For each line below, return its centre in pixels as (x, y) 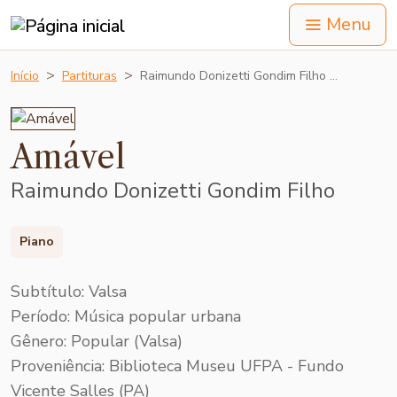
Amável (68, 157)
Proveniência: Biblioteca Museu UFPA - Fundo (177, 366)
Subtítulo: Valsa (69, 291)
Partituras (90, 76)
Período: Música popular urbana (126, 316)
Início (25, 76)
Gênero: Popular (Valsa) (97, 341)
